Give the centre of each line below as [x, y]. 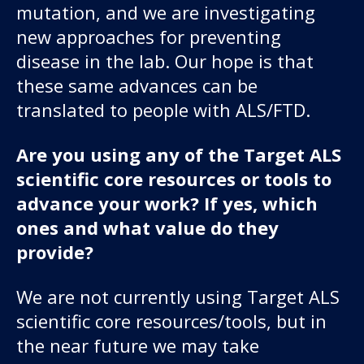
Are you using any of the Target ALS [179, 154]
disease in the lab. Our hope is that [165, 61]
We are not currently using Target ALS [178, 296]
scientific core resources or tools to [174, 178]
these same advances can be [137, 85]
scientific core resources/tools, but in [171, 321]
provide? [57, 251]
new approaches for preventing [149, 36]
